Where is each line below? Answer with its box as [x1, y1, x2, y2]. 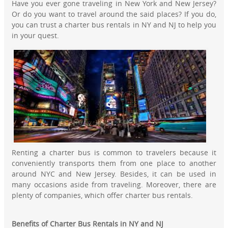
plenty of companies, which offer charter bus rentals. [12, 190, 193, 201]
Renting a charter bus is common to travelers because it [12, 148, 216, 158]
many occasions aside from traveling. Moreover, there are [12, 180, 216, 190]
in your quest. [12, 31, 60, 41]
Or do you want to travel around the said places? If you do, [12, 9, 216, 19]
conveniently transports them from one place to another [12, 158, 216, 168]
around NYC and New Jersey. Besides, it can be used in [12, 169, 216, 179]
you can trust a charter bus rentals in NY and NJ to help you [12, 20, 216, 30]
